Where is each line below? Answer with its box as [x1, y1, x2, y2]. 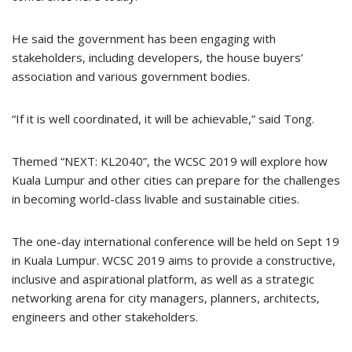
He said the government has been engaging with [12, 30, 276, 46]
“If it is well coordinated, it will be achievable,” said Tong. [12, 110, 314, 126]
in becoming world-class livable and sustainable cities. [12, 190, 299, 207]
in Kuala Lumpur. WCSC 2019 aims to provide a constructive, [12, 251, 335, 268]
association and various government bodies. [12, 68, 250, 84]
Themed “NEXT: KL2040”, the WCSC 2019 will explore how [12, 152, 328, 169]
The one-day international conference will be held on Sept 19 [12, 233, 339, 249]
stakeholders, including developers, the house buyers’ [12, 49, 303, 65]
